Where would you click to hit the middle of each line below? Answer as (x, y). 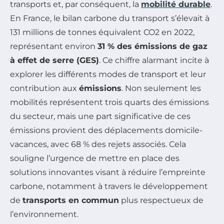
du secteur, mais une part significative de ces (100, 116)
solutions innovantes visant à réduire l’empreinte (108, 172)
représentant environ (54, 46)
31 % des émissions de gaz (152, 46)
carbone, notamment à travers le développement (109, 186)
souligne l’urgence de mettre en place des (95, 158)
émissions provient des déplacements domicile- (106, 130)
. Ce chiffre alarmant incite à (154, 60)
